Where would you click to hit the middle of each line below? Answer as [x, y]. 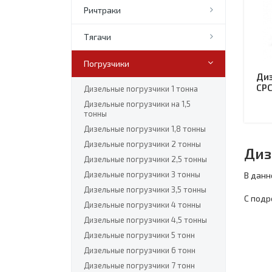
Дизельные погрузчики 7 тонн [139, 265]
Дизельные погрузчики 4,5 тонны [145, 220]
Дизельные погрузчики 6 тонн [140, 250]
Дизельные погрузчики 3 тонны [142, 174]
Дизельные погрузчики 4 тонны [142, 205]
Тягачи [97, 37]
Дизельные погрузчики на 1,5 [137, 104]
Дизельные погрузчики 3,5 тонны [145, 189]
